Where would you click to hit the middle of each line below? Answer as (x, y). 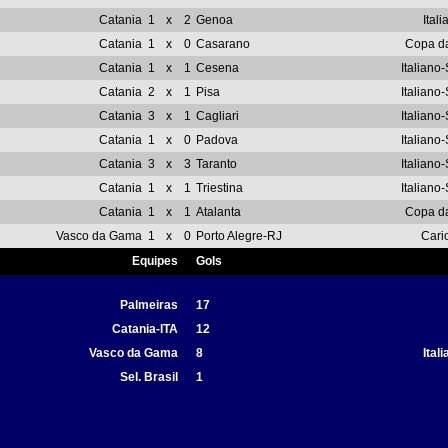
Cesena (217, 68)
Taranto (216, 164)
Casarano (223, 44)
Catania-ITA (145, 329)
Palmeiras (149, 305)
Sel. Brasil (149, 377)
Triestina (219, 188)
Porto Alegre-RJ (239, 236)
